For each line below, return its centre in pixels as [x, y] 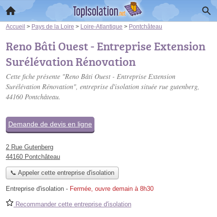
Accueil [15, 26]
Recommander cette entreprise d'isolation [72, 204]
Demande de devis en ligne [50, 124]
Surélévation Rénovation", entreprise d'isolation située [82, 86]
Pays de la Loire [53, 26]
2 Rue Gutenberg [30, 147]
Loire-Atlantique [101, 26]
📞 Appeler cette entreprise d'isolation [62, 173]
